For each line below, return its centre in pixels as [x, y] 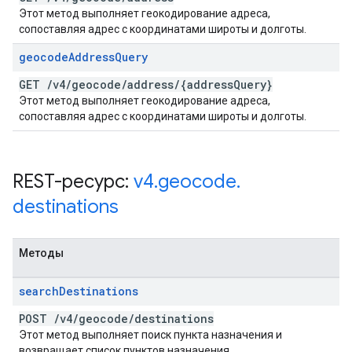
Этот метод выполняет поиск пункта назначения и [150, 335]
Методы [41, 253]
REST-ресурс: [73, 181]
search [39, 291]
